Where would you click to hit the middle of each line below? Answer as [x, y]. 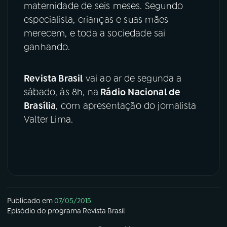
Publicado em [30, 201]
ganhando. [47, 47]
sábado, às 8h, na [61, 92]
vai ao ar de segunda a [132, 78]
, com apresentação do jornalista [126, 106]
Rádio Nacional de [140, 92]
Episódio [21, 211]
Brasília [40, 106]
